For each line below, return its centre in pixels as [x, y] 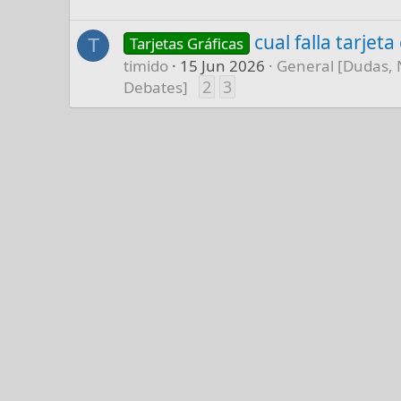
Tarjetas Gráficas [187, 43]
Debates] [156, 87]
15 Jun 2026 [223, 65]
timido [146, 65]
